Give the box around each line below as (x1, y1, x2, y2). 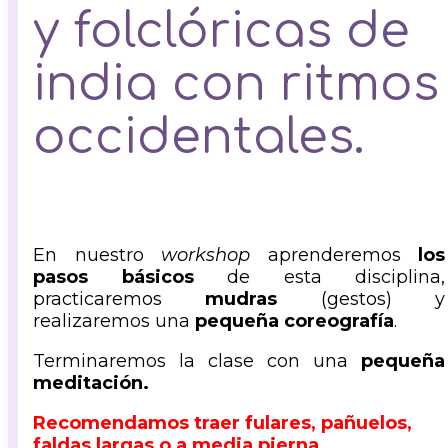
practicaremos (33, 287, 206, 310)
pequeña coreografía (195, 309, 394, 332)
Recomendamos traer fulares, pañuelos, (33, 411, 412, 434)
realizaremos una (33, 309, 195, 332)
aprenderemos (250, 243, 418, 266)
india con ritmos (33, 57, 439, 111)
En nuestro (33, 243, 161, 266)
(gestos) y (277, 287, 446, 310)
